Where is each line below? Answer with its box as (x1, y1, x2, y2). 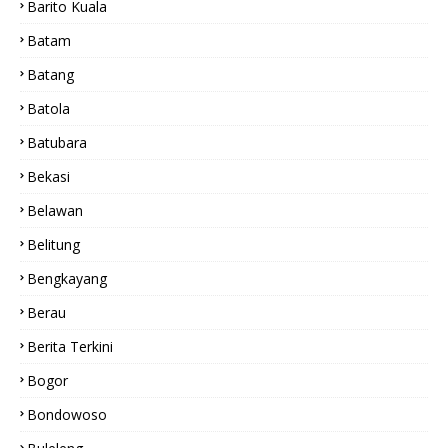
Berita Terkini (27, 337, 113, 356)
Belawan (27, 201, 83, 220)
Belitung (27, 235, 80, 254)
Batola (27, 99, 70, 118)
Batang (27, 65, 74, 84)
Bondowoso (27, 405, 107, 424)
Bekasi (27, 167, 70, 186)
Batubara (27, 133, 87, 152)
